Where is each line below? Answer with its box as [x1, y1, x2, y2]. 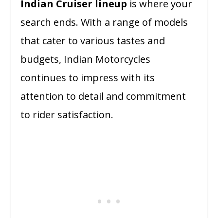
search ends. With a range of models [20, 16, 188, 29]
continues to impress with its [20, 71, 155, 84]
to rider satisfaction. [20, 108, 114, 121]
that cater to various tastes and [20, 34, 165, 47]
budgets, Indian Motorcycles [20, 53, 151, 66]
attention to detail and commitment [20, 90, 186, 103]
